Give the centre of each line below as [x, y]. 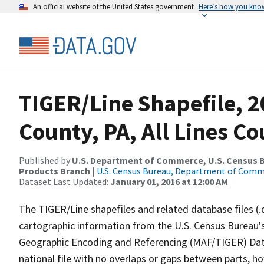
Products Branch [55, 171]
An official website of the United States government [113, 6]
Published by [45, 160]
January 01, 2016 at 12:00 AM [169, 181]
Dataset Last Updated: [65, 181]
